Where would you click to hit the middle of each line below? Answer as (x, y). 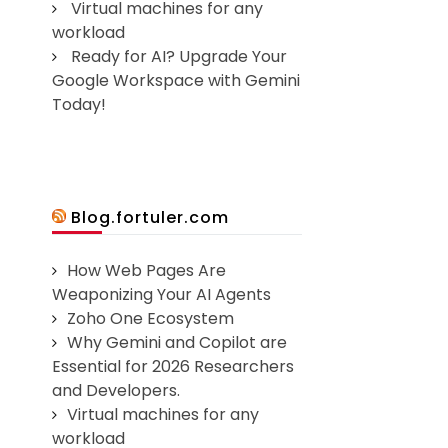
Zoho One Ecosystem (151, 319)
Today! (79, 105)
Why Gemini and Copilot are (177, 343)
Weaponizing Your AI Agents (162, 295)
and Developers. (116, 391)
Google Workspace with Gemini (176, 81)
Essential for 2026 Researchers (173, 367)
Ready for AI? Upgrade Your (179, 57)
